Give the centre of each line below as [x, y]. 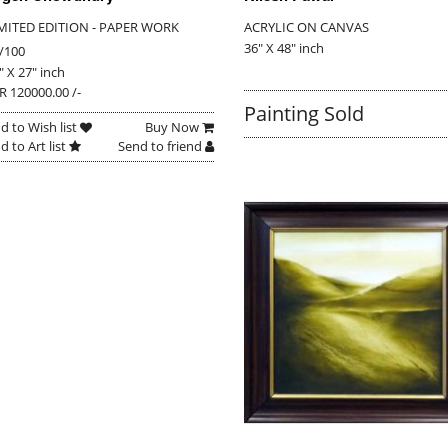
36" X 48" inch [283, 48]
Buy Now [173, 127]
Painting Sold [303, 114]
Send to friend [161, 146]
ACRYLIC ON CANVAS [306, 27]
